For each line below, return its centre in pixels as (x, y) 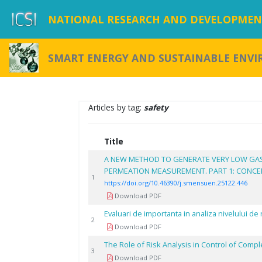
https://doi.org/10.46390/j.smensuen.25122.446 (176, 183)
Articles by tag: (116, 107)
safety (156, 107)
